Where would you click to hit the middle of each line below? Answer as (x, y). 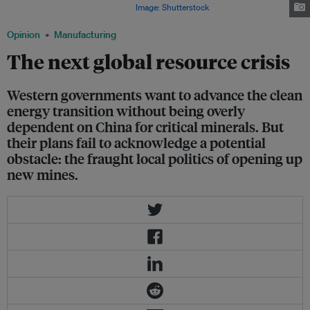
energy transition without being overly (126, 111)
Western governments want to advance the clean (155, 95)
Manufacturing (85, 35)
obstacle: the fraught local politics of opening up (155, 158)
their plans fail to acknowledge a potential (136, 143)
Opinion (24, 35)
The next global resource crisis (148, 62)
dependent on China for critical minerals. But (145, 127)
